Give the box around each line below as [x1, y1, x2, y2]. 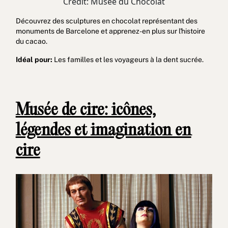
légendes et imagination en [15, 122, 191, 140]
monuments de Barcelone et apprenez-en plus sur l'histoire [15, 27, 205, 36]
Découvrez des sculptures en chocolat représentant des [15, 17, 197, 25]
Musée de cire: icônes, [15, 102, 156, 120]
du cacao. [15, 37, 47, 46]
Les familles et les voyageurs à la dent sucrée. [52, 55, 204, 64]
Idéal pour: [15, 55, 52, 64]
